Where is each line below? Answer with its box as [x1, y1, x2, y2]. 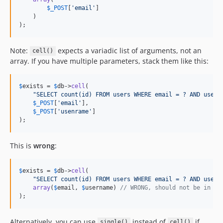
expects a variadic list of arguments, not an [55, 45, 202, 55]
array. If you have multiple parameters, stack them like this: [10, 56, 209, 66]
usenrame [61, 108, 89, 115]
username [85, 184, 113, 191]
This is [10, 140, 33, 150]
